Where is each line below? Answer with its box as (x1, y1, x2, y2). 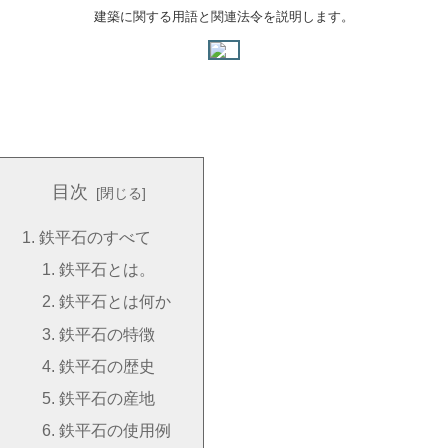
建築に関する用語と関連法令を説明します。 (94, 9, 354, 24)
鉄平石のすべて (39, 227, 152, 246)
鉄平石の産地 (58, 389, 155, 408)
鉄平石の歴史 (58, 356, 155, 375)
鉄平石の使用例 (58, 421, 171, 440)
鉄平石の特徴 (58, 324, 155, 343)
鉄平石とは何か (58, 292, 171, 311)
